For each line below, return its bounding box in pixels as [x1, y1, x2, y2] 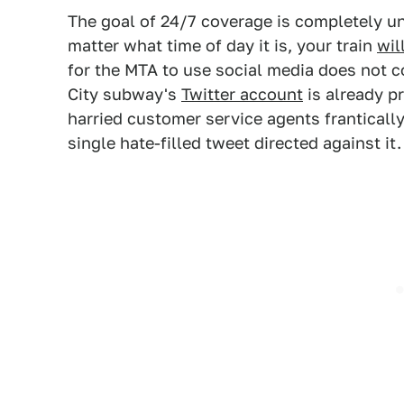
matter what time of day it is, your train [68, 36, 377, 55]
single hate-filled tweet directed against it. [68, 133, 401, 152]
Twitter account [181, 85, 303, 104]
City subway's [68, 85, 181, 104]
